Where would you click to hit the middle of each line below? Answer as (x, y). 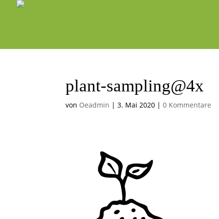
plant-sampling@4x (135, 86)
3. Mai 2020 (136, 105)
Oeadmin (95, 105)
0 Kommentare (187, 105)
